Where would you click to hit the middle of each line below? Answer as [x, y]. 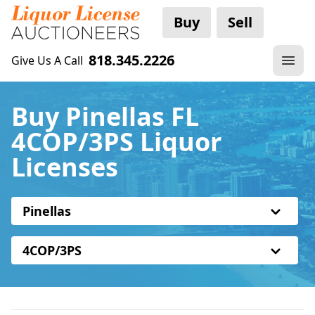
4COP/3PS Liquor [116, 142]
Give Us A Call [47, 60]
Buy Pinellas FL [105, 116]
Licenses [65, 167]
